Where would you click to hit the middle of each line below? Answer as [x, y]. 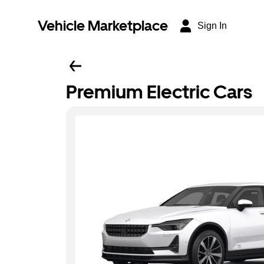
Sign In [212, 26]
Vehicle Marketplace [103, 26]
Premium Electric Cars [159, 92]
